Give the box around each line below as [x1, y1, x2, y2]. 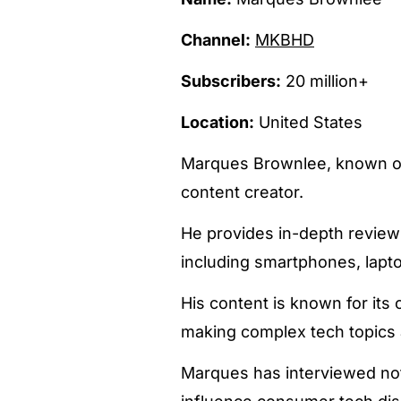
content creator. [181, 182, 303, 201]
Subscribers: [181, 71, 281, 90]
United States [254, 112, 363, 132]
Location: [181, 112, 254, 132]
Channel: [181, 30, 251, 49]
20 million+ [281, 71, 369, 90]
